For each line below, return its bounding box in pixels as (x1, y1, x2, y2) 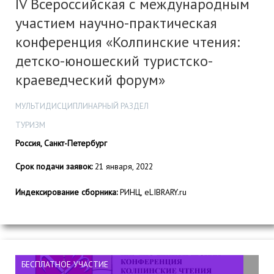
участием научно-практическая (15, 13, 217, 32)
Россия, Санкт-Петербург (15, 138, 107, 149)
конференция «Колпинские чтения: (15, 32, 240, 51)
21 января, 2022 (92, 160, 153, 172)
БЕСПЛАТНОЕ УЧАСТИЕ (21, 258, 108, 270)
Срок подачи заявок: (15, 160, 92, 172)
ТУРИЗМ (15, 119, 45, 130)
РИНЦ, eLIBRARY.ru (117, 187, 187, 198)
